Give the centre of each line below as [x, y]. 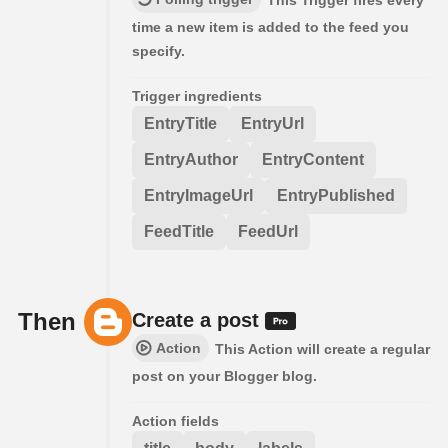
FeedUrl [268, 232]
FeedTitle [179, 232]
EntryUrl [272, 124]
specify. [158, 51]
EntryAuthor [191, 160]
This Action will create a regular [322, 349]
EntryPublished [336, 196]
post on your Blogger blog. [224, 376]
